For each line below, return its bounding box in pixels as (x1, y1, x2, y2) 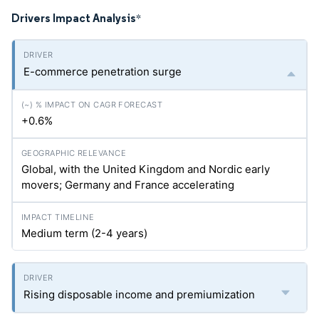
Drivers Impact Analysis (11, 11, 136, 25)
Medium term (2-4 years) (21, 226, 147, 240)
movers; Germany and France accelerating (21, 178, 234, 192)
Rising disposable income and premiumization (23, 288, 255, 301)
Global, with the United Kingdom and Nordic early (21, 162, 270, 176)
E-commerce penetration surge (23, 65, 182, 78)
